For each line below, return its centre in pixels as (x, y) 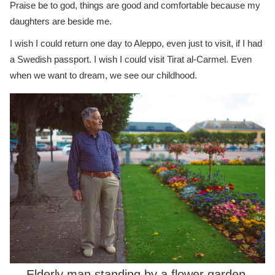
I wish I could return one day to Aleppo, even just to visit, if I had (136, 44)
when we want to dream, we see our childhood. (103, 76)
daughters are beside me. (61, 21)
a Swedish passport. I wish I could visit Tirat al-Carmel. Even (131, 60)
